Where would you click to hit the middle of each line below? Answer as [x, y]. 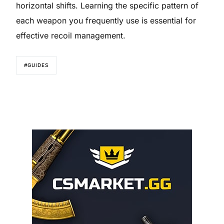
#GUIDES [36, 65]
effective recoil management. [71, 35]
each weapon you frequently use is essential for [106, 20]
